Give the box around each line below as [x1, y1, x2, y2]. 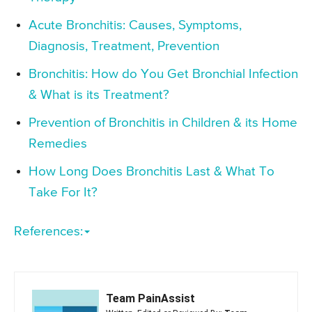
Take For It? [29, 185, 97, 199]
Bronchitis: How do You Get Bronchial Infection [29, 67, 298, 81]
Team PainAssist [106, 291, 195, 305]
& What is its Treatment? [29, 88, 169, 102]
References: [14, 224, 83, 238]
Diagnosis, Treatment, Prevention [29, 39, 219, 53]
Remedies [29, 136, 87, 150]
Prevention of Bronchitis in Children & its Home [29, 116, 297, 130]
